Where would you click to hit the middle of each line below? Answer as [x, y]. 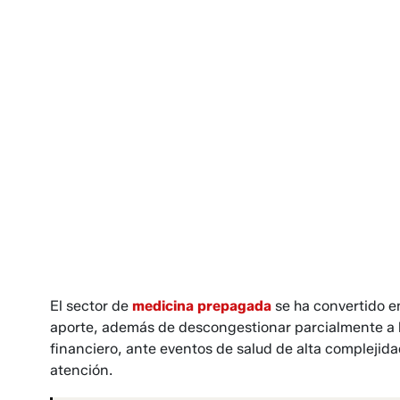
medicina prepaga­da [202, 306]
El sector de [91, 306]
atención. [81, 371]
